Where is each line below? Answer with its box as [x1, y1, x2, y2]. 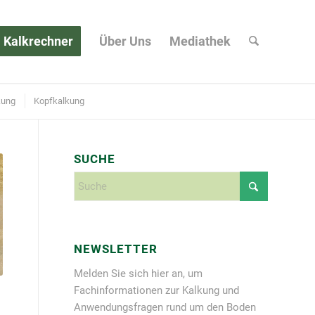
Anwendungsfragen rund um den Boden [74, 300, 257, 314]
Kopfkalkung [33, 96, 84, 106]
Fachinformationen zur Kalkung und [74, 283, 240, 297]
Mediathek [169, 34, 231, 49]
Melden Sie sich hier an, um [74, 266, 203, 280]
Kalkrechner [3, 34, 73, 49]
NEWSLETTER [74, 243, 158, 256]
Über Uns [98, 34, 151, 49]
